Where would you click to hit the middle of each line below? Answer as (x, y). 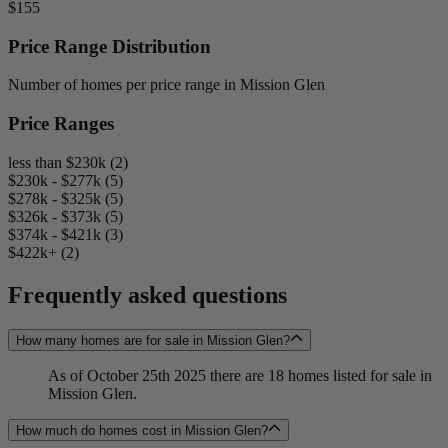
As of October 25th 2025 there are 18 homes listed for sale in (240, 375)
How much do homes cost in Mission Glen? (142, 431)
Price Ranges (61, 124)
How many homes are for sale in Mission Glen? (153, 340)
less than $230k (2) (68, 162)
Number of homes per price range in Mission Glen (166, 85)
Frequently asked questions (147, 294)
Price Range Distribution (109, 46)
